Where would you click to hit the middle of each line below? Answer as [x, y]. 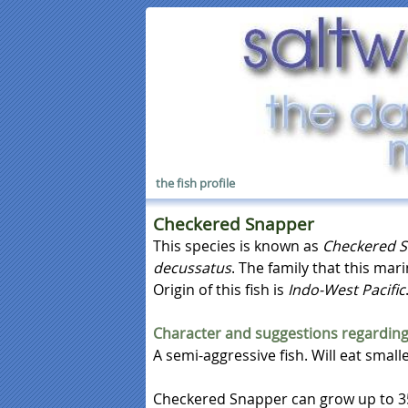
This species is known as [238, 246]
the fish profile [196, 184]
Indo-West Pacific [347, 290]
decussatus [192, 268]
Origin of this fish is [220, 290]
